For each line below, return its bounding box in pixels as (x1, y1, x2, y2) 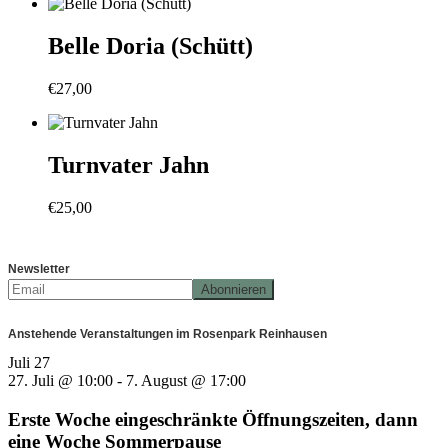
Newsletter (8, 261, 70, 276)
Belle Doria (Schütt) (48, 33, 253, 60)
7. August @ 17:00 (126, 371, 246, 389)
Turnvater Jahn (48, 152, 209, 179)
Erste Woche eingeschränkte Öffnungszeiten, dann (8, 408, 418, 430)
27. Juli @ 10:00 (8, 371, 113, 389)
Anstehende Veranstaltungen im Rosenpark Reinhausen (8, 326, 327, 341)
